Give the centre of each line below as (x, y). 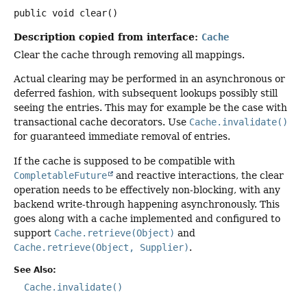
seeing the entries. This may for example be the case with (150, 108)
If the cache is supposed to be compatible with (124, 161)
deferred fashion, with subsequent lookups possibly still (146, 94)
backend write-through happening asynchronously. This (147, 204)
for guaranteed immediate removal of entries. (122, 137)
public (30, 13)
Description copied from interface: (108, 36)
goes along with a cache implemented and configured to (147, 218)
